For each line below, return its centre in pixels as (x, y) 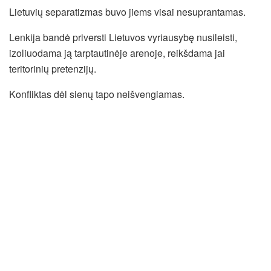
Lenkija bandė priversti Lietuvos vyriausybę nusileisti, (123, 37)
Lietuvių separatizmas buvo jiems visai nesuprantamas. (127, 11)
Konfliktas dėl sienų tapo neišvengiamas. (97, 94)
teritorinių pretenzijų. (53, 68)
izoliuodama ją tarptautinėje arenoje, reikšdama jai (117, 53)
